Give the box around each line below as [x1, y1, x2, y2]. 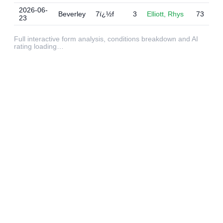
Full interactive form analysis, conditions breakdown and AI [14, 35, 198, 43]
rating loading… [14, 43, 64, 50]
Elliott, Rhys [147, 10, 184, 18]
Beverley [58, 10, 86, 18]
